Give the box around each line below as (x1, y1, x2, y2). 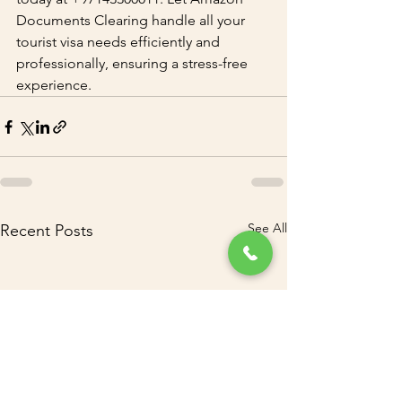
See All (248, 220, 287, 236)
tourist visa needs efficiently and (16, 33, 223, 50)
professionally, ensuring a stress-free (16, 55, 251, 72)
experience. (16, 76, 92, 93)
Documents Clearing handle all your (16, 12, 249, 29)
